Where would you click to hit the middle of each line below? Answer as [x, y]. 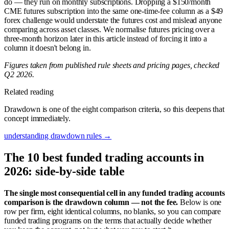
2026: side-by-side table [65, 171]
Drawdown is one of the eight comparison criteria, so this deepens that [114, 109]
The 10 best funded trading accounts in [104, 157]
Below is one [200, 202]
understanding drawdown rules [53, 135]
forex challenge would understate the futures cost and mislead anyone [113, 20]
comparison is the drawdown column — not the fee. [91, 202]
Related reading [29, 91]
